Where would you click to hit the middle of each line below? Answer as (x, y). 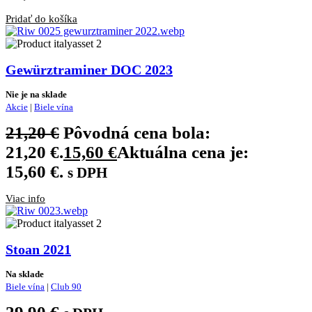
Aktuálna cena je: (183, 153)
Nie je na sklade (36, 95)
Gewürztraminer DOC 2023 (89, 69)
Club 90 (66, 287)
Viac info (25, 199)
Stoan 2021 (38, 249)
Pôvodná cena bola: (137, 133)
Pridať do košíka (41, 18)
